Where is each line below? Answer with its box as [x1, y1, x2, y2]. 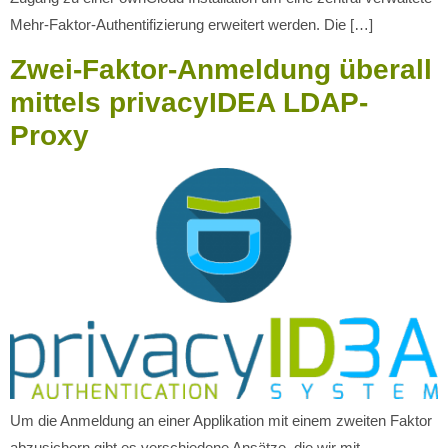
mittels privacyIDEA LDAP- [10, 86, 368, 118]
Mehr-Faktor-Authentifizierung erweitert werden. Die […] [10, 16, 373, 34]
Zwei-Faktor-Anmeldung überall [10, 53, 432, 85]
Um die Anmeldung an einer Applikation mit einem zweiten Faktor [10, 411, 432, 429]
